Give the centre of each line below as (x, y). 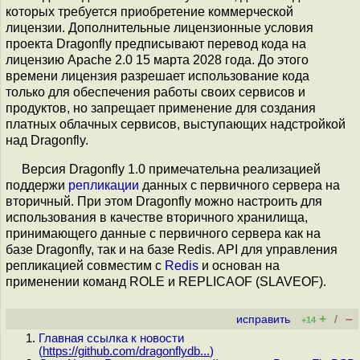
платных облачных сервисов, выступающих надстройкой (176, 125)
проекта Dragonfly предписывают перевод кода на (156, 44)
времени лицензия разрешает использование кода (157, 76)
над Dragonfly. (47, 141)
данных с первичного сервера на (239, 186)
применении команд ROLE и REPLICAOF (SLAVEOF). (166, 282)
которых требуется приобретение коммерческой (149, 12)
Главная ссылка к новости (111, 338)
